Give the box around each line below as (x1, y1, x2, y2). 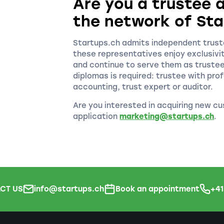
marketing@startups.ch (119, 112, 214, 121)
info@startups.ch (34, 184, 104, 194)
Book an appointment (115, 184, 199, 194)
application (73, 112, 120, 121)
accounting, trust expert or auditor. (73, 82, 213, 92)
